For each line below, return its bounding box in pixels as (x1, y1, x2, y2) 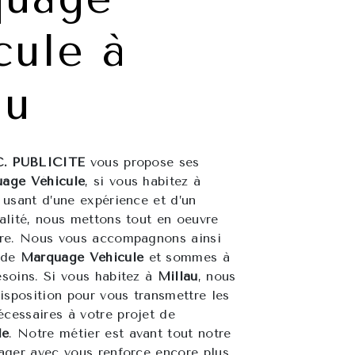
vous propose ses (85, 155, 200, 170)
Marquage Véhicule (20, 250, 144, 265)
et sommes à (143, 250, 231, 265)
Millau (157, 269, 198, 284)
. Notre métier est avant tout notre (9, 326, 231, 341)
